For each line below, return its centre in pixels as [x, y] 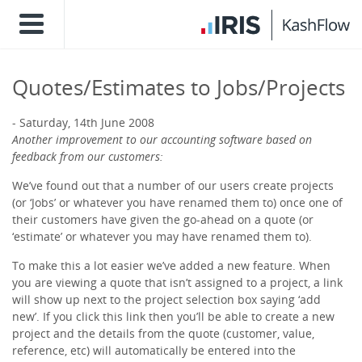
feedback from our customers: [88, 156]
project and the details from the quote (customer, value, [163, 333]
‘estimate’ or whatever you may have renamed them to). [162, 236]
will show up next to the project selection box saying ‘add [166, 299]
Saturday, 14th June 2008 [87, 122]
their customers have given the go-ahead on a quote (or [163, 219]
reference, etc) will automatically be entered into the [154, 350]
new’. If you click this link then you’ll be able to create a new [173, 316]
